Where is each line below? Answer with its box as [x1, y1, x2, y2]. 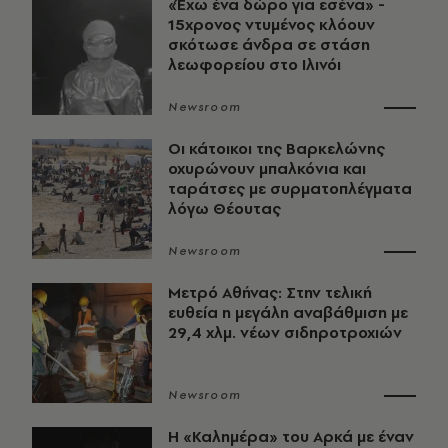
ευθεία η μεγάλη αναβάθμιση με [168, 302, 408, 324]
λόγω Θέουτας [168, 198, 281, 220]
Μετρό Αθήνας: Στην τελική [168, 282, 372, 304]
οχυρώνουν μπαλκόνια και [168, 158, 366, 180]
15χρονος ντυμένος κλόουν [168, 14, 375, 36]
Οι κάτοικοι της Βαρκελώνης [168, 138, 385, 160]
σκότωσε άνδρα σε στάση [168, 34, 370, 56]
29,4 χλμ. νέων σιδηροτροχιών [168, 322, 402, 344]
